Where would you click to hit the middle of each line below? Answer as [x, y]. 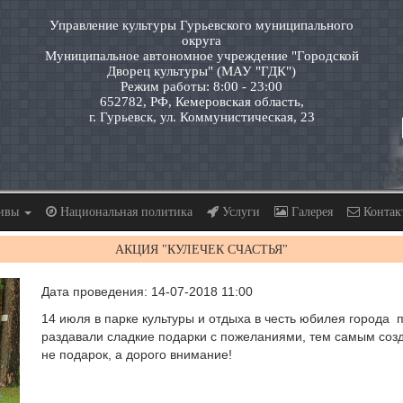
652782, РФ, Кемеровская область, [201, 102]
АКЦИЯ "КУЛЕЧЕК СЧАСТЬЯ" [201, 249]
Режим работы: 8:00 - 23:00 [201, 86]
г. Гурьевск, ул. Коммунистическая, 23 [201, 117]
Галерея [310, 211]
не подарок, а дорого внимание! [137, 354]
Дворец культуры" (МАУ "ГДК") [201, 71]
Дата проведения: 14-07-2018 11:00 [147, 291]
